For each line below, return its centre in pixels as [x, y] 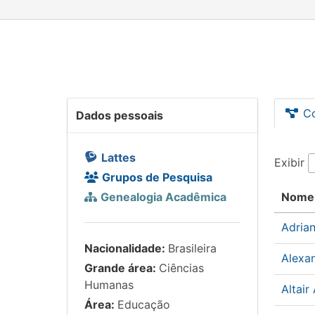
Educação [144, 304]
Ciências [181, 268]
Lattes [118, 157]
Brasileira [192, 248]
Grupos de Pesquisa [157, 177]
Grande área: [122, 268]
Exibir [291, 162]
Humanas [109, 285]
